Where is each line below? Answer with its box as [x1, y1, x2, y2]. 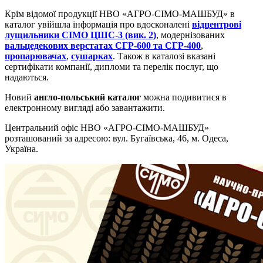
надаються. [5, 72, 49, 82]
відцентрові [192, 19, 241, 29]
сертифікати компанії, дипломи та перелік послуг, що [5, 61, 218, 72]
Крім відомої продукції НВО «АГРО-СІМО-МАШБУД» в [5, 8, 235, 19]
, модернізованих [156, 29, 225, 40]
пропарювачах [5, 50, 66, 61]
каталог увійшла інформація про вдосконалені [5, 19, 192, 29]
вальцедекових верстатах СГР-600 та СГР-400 [5, 40, 201, 50]
